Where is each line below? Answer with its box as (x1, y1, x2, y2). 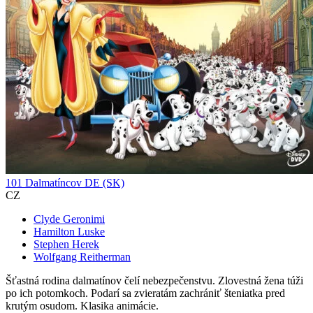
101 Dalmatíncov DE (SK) (6, 177, 124, 189)
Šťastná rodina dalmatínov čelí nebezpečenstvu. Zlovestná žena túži (6, 275, 303, 287)
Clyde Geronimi (34, 213, 105, 226)
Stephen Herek (34, 238, 99, 251)
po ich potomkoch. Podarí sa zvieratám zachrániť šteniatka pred (6, 287, 285, 300)
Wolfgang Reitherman (34, 251, 131, 263)
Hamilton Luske (34, 226, 105, 238)
